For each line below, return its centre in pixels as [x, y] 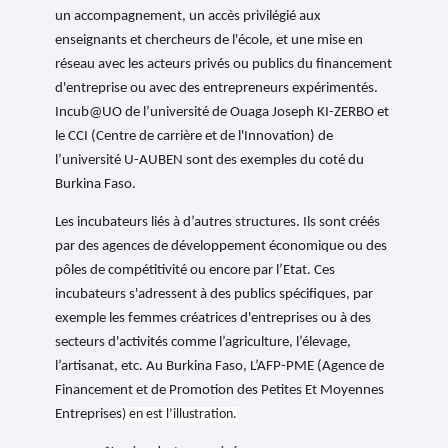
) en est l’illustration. [180, 415]
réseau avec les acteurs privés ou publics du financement [224, 65]
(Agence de [349, 367]
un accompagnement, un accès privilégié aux [188, 17]
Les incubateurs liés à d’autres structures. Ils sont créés [218, 223]
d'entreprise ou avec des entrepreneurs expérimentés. [217, 89]
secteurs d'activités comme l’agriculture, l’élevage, [203, 343]
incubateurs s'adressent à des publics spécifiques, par [214, 295]
